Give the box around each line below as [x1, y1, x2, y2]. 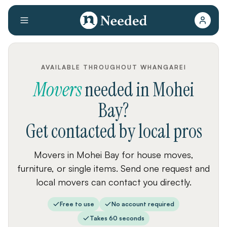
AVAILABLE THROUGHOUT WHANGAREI [41, 63, 186, 71]
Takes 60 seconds [90, 214, 144, 222]
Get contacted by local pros [25, 119, 202, 144]
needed [81, 77, 136, 102]
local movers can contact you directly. [35, 176, 192, 187]
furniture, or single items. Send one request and [17, 163, 210, 174]
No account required [111, 200, 174, 208]
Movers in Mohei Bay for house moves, [33, 149, 194, 160]
